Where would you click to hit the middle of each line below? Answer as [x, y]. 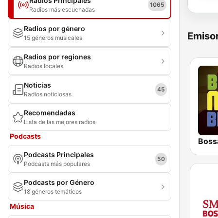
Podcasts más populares [57, 164]
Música [22, 206]
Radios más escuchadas [62, 9]
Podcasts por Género [59, 182]
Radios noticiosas [48, 94]
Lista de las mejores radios [60, 122]
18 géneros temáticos [53, 191]
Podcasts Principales [59, 154]
